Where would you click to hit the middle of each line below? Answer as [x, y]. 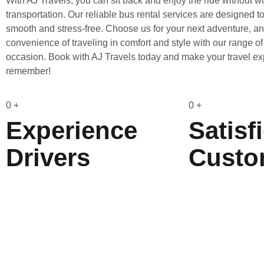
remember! [28, 71]
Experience [72, 131]
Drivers [48, 158]
